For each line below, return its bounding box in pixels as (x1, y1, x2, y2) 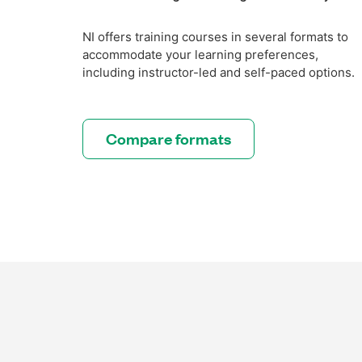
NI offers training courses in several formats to (82, 29, 348, 44)
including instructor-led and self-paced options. (82, 65, 355, 80)
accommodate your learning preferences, (82, 47, 318, 62)
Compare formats (106, 128, 231, 149)
